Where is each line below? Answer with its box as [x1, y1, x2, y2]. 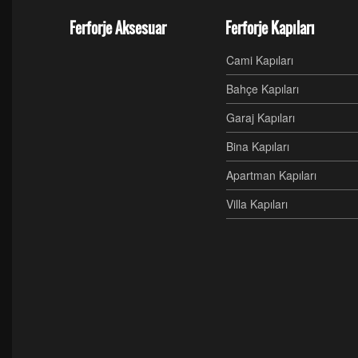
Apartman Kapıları [226, 167, 316, 183]
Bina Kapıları [226, 138, 289, 154]
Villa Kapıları [226, 196, 288, 212]
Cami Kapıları [226, 52, 293, 68]
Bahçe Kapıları [226, 81, 299, 97]
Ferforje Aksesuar [70, 18, 166, 38]
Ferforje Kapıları [225, 18, 315, 38]
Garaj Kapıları [226, 109, 295, 125]
